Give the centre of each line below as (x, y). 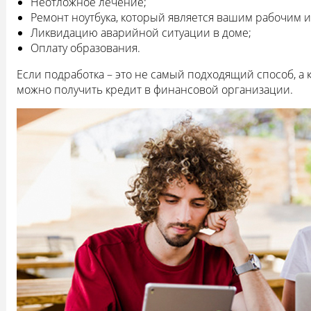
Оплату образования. (85, 48)
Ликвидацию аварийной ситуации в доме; (141, 32)
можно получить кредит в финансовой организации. (155, 89)
